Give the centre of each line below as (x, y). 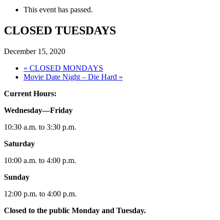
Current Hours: (30, 93)
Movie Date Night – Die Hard (71, 77)
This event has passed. (58, 10)
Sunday (17, 177)
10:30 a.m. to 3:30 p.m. (40, 127)
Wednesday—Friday (38, 110)
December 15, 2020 (35, 51)
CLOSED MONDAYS (65, 68)
